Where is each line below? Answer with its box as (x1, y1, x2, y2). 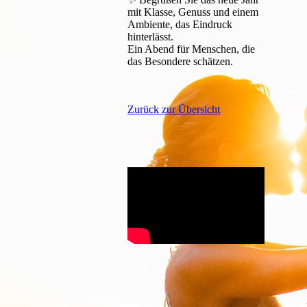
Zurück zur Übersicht (127, 103, 220, 116)
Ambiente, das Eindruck (127, 19, 232, 31)
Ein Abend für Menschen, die (127, 43, 255, 56)
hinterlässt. (127, 31, 173, 43)
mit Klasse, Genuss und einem (127, 6, 258, 19)
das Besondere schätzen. (127, 56, 233, 68)
